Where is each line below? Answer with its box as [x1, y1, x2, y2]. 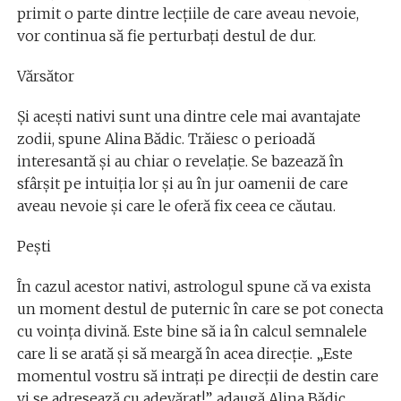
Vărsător [16, 66, 74, 85]
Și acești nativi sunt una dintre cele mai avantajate [16, 107, 361, 125]
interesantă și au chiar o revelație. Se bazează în [16, 151, 344, 170]
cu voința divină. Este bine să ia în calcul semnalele [16, 321, 367, 340]
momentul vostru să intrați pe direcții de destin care [16, 366, 379, 385]
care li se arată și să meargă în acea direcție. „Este [16, 344, 353, 363]
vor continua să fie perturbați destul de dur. [16, 26, 316, 45]
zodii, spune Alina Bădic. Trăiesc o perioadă [16, 129, 315, 148]
